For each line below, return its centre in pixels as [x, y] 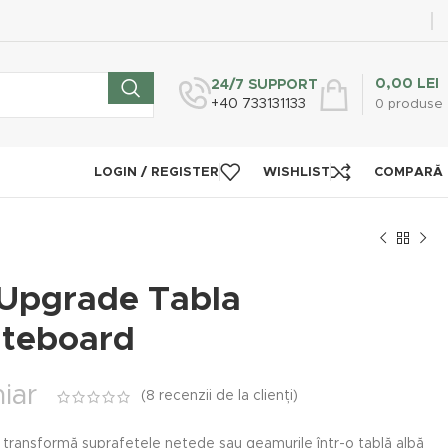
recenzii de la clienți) [226, 396]
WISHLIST [296, 172]
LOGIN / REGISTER [156, 172]
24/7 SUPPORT [264, 85]
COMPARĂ [408, 172]
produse [415, 104]
